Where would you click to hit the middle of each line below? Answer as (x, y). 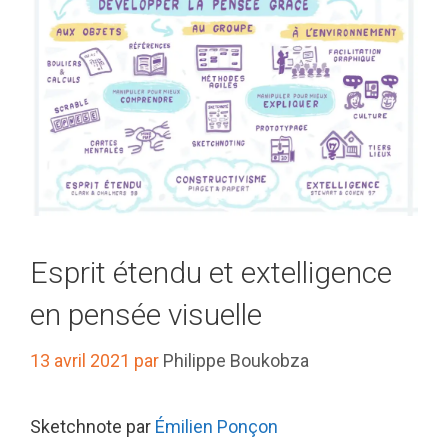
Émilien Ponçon (216, 427)
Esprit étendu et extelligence (211, 273)
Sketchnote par (92, 427)
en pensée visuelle (146, 315)
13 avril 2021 (80, 361)
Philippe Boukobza (236, 361)
